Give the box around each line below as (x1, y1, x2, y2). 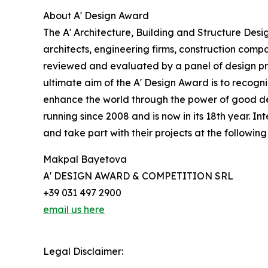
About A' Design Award (43, 10, 149, 22)
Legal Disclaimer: (43, 245, 123, 258)
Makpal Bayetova (43, 153, 127, 166)
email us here (43, 203, 105, 216)
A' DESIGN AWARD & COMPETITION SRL (43, 170, 233, 182)
